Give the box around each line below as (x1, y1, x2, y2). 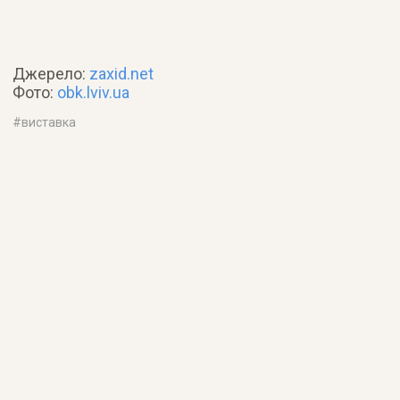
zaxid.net (89, 64, 154, 83)
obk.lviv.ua (57, 83, 130, 102)
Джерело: (12, 64, 90, 83)
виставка (21, 115, 77, 129)
